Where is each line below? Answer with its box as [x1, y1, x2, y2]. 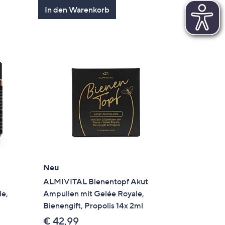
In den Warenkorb [45, 4, 110, 15]
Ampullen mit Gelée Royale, [43, 188, 145, 199]
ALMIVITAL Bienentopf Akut [43, 176, 149, 187]
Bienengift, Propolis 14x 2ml [43, 200, 144, 211]
